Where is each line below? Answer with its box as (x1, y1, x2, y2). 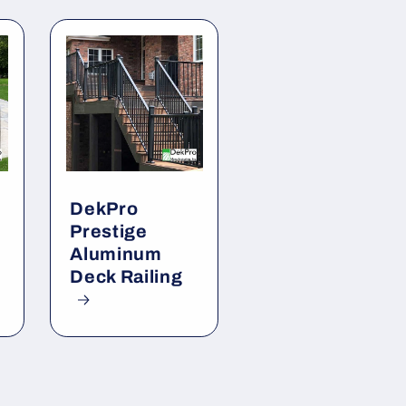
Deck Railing (70, 266, 183, 286)
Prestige (70, 221, 148, 241)
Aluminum (70, 244, 162, 264)
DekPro (70, 198, 139, 218)
